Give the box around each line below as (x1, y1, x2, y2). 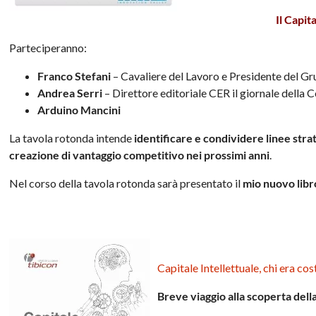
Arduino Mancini (37, 102, 121, 116)
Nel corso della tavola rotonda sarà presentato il (9, 176, 243, 190)
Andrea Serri (37, 85, 103, 99)
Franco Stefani (37, 68, 111, 83)
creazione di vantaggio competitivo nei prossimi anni (9, 147, 270, 162)
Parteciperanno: (9, 40, 87, 54)
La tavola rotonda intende (9, 130, 135, 145)
